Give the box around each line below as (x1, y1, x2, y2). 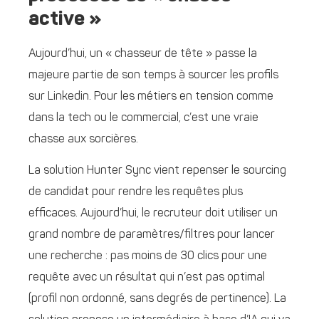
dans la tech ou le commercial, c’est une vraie (28, 112, 258, 124)
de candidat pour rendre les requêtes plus (28, 186, 243, 198)
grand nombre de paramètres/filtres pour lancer (28, 229, 275, 241)
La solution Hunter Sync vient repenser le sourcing (28, 164, 286, 177)
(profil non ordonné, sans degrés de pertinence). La (28, 293, 286, 305)
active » (28, 9, 101, 30)
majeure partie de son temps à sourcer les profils (28, 69, 278, 81)
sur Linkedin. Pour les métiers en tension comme (28, 90, 273, 103)
